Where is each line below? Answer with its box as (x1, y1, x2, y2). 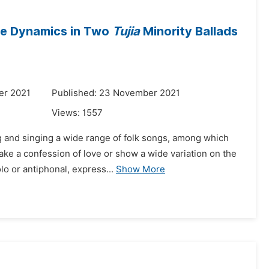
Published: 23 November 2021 (52, 88, 180, 98)
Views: (52, 107, 82, 118)
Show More (116, 164, 165, 175)
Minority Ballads (140, 24, 238, 38)
